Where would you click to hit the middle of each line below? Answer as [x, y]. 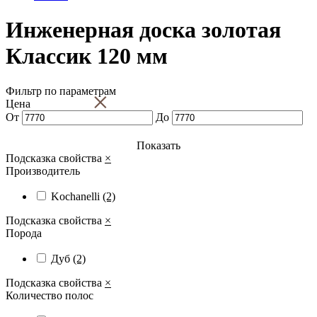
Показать [158, 145]
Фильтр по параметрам [61, 91]
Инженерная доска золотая [143, 30]
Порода [24, 233]
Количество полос [50, 295]
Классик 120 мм [87, 56]
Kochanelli [77, 196]
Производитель [43, 171]
